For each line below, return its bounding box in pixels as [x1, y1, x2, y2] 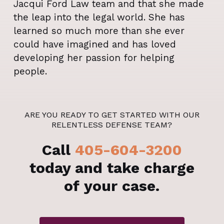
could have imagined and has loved [13, 38, 176, 50]
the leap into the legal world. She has [13, 11, 185, 23]
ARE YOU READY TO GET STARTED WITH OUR [24, 110, 199, 120]
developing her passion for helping [13, 52, 174, 64]
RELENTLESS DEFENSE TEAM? [51, 120, 172, 130]
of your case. [64, 177, 160, 195]
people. [13, 65, 47, 77]
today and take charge [29, 159, 194, 177]
